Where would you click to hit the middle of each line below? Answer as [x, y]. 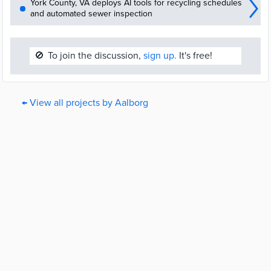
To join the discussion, [96, 56]
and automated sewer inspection [91, 14]
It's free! [194, 56]
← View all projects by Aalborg [85, 103]
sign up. [160, 56]
